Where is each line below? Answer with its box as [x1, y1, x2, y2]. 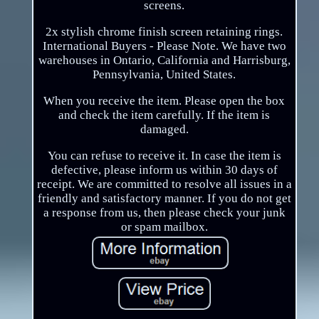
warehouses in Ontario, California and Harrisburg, [38, 53, 291, 68]
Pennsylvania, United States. [93, 68, 236, 82]
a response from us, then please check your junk [43, 206, 286, 220]
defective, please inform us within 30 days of [51, 163, 278, 177]
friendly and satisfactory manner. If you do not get [37, 192, 291, 206]
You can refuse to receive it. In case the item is [47, 149, 281, 163]
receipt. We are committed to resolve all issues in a [36, 177, 292, 192]
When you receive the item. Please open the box [43, 94, 286, 108]
